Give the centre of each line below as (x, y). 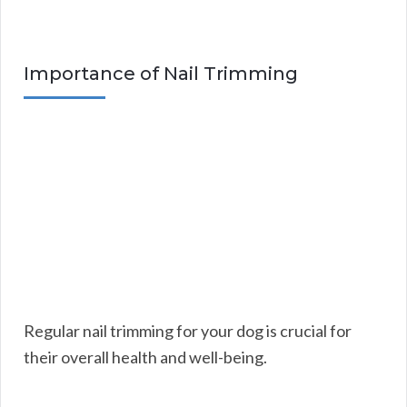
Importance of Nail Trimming (161, 73)
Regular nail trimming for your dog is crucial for (188, 330)
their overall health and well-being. (145, 357)
